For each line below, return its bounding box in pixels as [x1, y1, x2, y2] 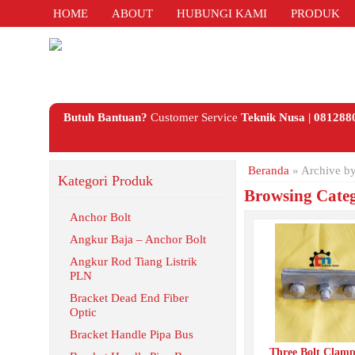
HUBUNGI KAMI [177, 7, 267, 20]
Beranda [248, 164, 289, 177]
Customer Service [147, 111, 241, 124]
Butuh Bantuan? [63, 111, 147, 124]
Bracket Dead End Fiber [70, 292, 189, 304]
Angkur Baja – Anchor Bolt [70, 233, 206, 246]
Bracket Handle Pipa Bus [70, 328, 193, 341]
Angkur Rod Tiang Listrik [70, 255, 197, 268]
